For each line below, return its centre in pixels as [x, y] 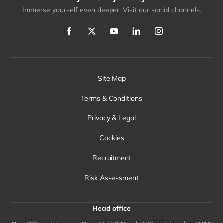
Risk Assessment [111, 178]
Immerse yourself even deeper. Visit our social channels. [111, 10]
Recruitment [111, 158]
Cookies [111, 138]
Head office [111, 208]
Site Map [111, 78]
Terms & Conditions [111, 98]
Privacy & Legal [111, 118]
